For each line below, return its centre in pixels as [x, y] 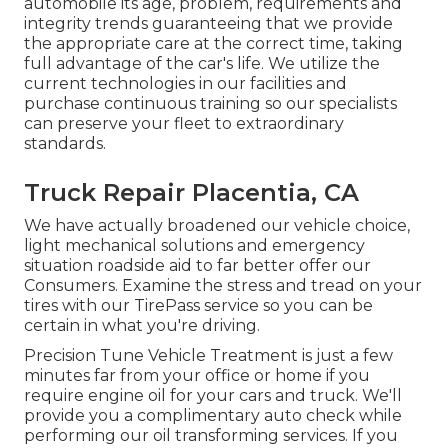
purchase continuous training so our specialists [210, 103]
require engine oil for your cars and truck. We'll [213, 395]
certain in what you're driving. [142, 325]
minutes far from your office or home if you [197, 375]
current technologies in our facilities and [185, 83]
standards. [65, 143]
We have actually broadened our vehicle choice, [217, 225]
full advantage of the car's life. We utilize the [202, 63]
